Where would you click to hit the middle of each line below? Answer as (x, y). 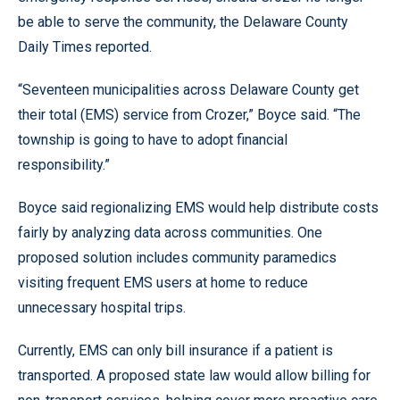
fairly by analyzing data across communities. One (170, 232)
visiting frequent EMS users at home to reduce (163, 282)
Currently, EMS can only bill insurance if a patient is (175, 350)
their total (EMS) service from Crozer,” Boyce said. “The (189, 114)
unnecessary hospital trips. (102, 307)
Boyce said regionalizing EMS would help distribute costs (198, 207)
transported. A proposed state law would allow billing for (194, 375)
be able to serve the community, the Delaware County (183, 21)
